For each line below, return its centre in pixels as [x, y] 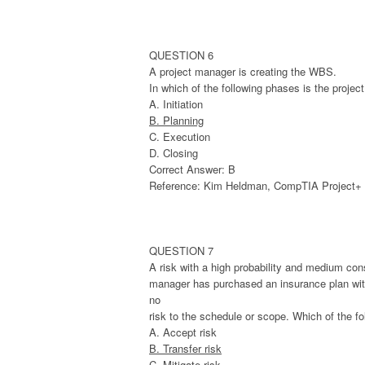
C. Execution [180, 137]
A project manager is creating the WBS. [243, 72]
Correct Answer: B [192, 169]
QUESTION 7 [181, 251]
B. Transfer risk [185, 349]
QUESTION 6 [181, 55]
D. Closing [174, 153]
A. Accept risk [183, 332]
